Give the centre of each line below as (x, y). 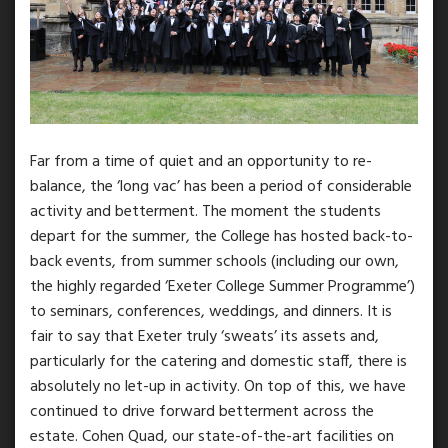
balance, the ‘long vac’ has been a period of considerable (221, 186)
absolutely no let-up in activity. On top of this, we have (218, 386)
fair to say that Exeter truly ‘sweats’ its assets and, (204, 336)
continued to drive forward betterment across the (202, 411)
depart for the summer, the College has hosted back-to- (221, 236)
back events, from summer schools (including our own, (214, 261)
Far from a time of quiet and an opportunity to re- (201, 161)
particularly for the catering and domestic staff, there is (218, 361)
